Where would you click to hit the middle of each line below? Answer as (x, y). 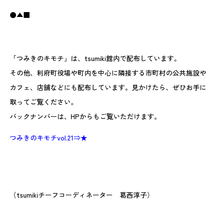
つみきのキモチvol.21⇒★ (52, 137)
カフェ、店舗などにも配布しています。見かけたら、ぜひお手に (108, 87)
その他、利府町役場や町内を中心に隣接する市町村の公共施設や (108, 72)
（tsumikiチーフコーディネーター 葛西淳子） (82, 194)
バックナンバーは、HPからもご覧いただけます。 (85, 116)
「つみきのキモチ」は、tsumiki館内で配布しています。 (95, 58)
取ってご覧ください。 (44, 101)
